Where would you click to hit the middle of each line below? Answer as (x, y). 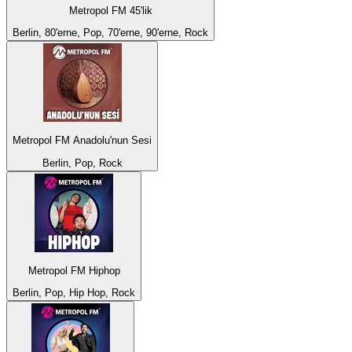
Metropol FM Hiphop (74, 270)
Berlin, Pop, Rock (82, 163)
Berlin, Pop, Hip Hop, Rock (74, 293)
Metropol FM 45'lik (110, 10)
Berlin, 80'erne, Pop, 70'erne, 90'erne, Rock (110, 32)
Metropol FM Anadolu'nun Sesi (82, 141)
